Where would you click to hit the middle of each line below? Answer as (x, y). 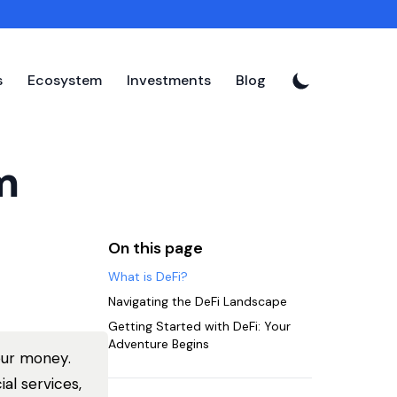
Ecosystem (65, 80)
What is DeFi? (148, 276)
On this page (155, 248)
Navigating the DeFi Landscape (197, 301)
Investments (169, 80)
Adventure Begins (158, 344)
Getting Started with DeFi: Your (199, 326)
